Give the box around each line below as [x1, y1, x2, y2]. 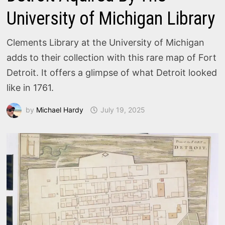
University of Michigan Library [7, 8, 215, 29]
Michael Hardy [36, 105, 84, 114]
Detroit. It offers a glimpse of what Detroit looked [7, 67, 217, 78]
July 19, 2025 [100, 105, 146, 114]
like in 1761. [7, 82, 54, 93]
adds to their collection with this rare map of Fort [7, 52, 217, 63]
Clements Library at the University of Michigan [7, 37, 205, 48]
